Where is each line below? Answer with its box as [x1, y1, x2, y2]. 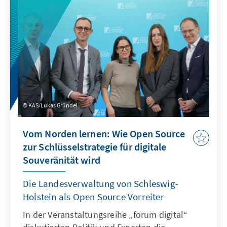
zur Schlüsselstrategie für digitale [23, 140, 167, 154]
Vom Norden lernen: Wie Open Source [23, 127, 185, 140]
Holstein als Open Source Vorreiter [23, 191, 164, 203]
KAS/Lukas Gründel [28, 101, 78, 109]
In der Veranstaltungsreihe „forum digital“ [23, 209, 188, 221]
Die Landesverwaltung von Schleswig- [23, 177, 178, 190]
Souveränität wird [23, 154, 100, 167]
